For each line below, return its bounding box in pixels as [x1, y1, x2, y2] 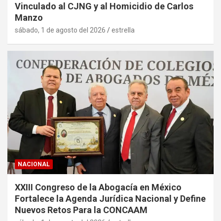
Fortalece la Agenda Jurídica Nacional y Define [15, 193, 206, 204]
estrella [111, 26, 135, 34]
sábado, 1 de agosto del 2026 [15, 26, 106, 34]
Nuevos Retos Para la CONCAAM [15, 205, 147, 216]
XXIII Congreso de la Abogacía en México [15, 182, 182, 193]
